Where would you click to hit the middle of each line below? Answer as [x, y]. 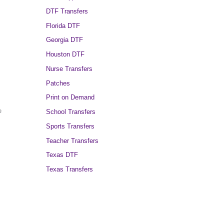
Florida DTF [63, 25]
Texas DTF [62, 155]
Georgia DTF [64, 40]
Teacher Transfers [72, 140]
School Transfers [71, 112]
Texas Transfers [69, 169]
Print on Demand [70, 97]
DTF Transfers [67, 11]
